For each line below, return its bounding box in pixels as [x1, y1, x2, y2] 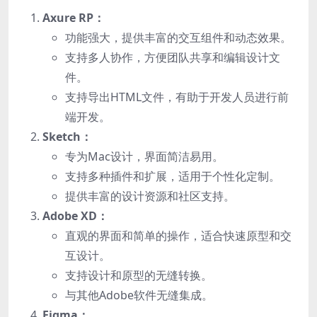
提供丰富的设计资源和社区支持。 [65, 188, 235, 204]
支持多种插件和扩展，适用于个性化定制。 [65, 168, 280, 184]
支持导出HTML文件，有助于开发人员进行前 [65, 88, 289, 105]
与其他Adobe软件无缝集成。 [65, 287, 213, 303]
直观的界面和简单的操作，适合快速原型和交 [65, 227, 292, 243]
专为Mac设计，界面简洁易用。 [65, 148, 224, 164]
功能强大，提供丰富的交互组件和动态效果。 [65, 29, 292, 45]
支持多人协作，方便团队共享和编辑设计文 [65, 49, 280, 65]
